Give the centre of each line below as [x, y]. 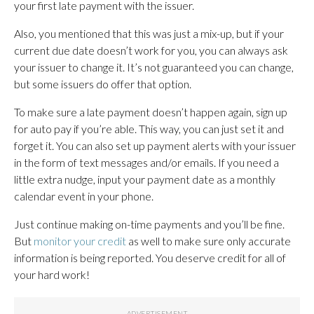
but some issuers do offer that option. [103, 83]
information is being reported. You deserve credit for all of [150, 257]
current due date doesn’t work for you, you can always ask [151, 50]
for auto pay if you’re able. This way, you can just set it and [149, 128]
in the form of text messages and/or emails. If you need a [146, 162]
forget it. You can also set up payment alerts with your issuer [155, 145]
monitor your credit [80, 240]
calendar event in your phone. [84, 196]
